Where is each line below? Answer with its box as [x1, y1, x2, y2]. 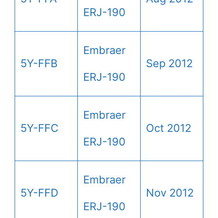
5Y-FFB [20, 56, 57, 70]
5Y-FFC [20, 121, 58, 134]
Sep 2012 [146, 56, 193, 70]
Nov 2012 [146, 186, 194, 199]
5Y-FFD [20, 186, 58, 199]
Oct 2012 [146, 121, 191, 134]
